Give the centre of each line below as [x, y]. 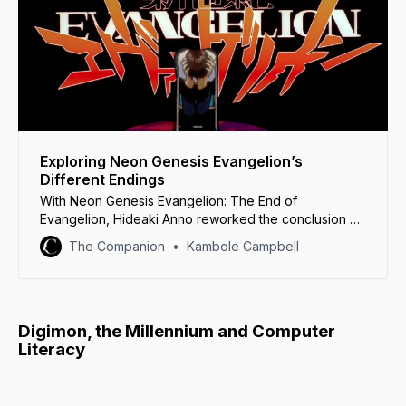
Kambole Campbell [243, 246]
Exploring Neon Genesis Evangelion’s [171, 161]
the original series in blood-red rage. [150, 237]
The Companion [117, 246]
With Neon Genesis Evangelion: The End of [169, 200]
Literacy [52, 349]
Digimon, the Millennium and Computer [177, 331]
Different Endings [102, 179]
